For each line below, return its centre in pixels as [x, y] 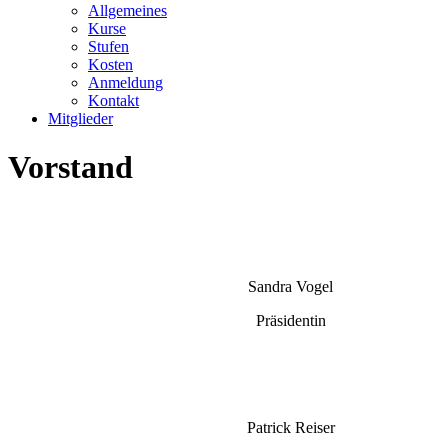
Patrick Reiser [290, 427]
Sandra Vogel [290, 286]
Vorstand [70, 167]
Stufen [108, 46]
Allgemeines [127, 10]
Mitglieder [80, 118]
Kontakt [113, 100]
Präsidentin [290, 320]
